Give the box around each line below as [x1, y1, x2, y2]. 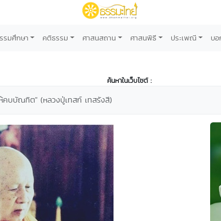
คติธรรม [42, 33, 69, 43]
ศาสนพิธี [130, 33, 156, 43]
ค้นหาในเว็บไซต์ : [107, 75, 151, 85]
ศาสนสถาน [82, 33, 116, 43]
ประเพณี [170, 33, 196, 43]
